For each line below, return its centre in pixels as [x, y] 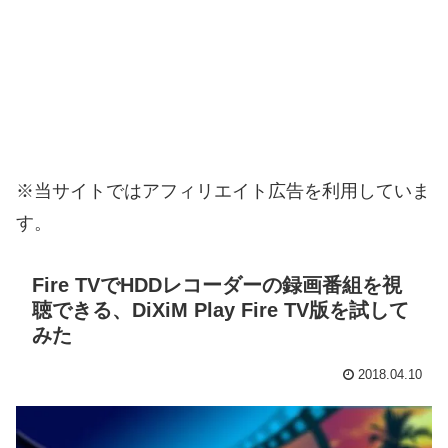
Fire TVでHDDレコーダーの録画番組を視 [217, 284]
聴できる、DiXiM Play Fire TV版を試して [220, 309]
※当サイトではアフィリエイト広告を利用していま [223, 190]
